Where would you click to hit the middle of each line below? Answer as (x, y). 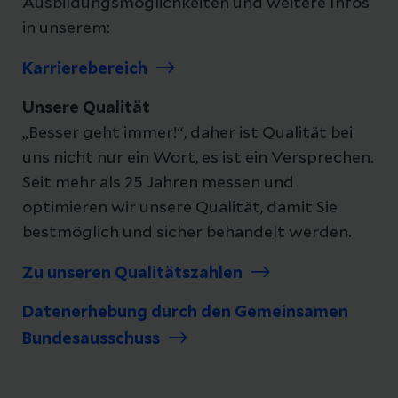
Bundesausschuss (91, 339)
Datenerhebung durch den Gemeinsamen (185, 312)
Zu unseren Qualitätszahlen (132, 273)
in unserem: (66, 28)
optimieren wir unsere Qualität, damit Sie (180, 207)
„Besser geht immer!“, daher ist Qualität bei (187, 133)
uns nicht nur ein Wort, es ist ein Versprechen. (198, 158)
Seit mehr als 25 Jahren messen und (158, 183)
